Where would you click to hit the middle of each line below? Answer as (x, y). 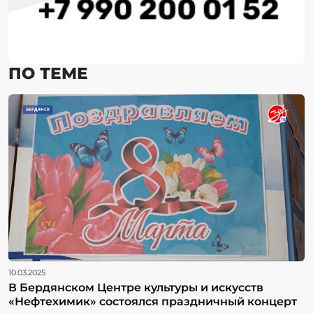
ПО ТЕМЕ (48, 73)
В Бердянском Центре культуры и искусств (136, 287)
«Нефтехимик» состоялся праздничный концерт (153, 301)
